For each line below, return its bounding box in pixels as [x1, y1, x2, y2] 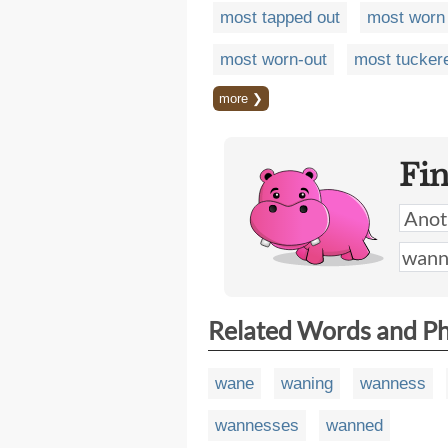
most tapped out [220, 7, 340, 27]
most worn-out [220, 49, 327, 69]
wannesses [215, 415, 299, 435]
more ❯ [219, 90, 263, 106]
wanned [326, 415, 383, 435]
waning [281, 373, 333, 393]
